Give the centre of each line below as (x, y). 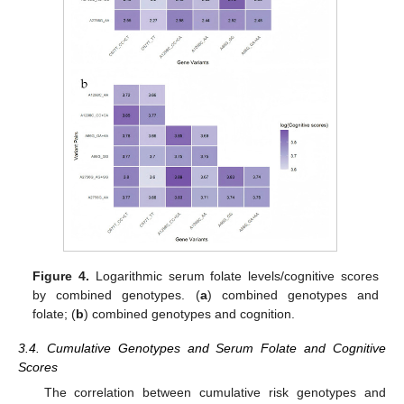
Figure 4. (61, 275)
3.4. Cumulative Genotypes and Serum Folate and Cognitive (202, 348)
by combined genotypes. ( (116, 294)
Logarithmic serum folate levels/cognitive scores (234, 275)
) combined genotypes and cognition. (190, 313)
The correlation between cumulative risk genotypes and (215, 392)
